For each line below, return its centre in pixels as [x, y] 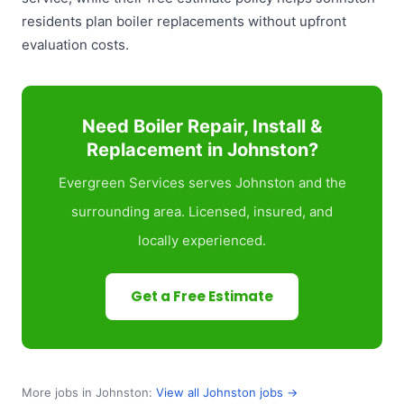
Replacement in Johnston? [202, 150]
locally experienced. [202, 241]
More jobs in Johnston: [89, 393]
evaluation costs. [75, 45]
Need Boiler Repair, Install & [202, 127]
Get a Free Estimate [202, 297]
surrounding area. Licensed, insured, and [202, 212]
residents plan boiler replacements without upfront [184, 22]
